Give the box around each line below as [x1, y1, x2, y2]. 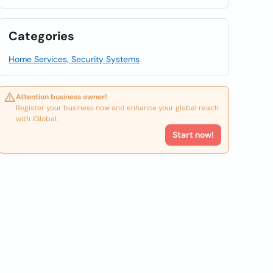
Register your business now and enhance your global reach [16, 103, 219, 113]
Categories [9, 28, 75, 44]
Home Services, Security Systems [9, 54, 140, 65]
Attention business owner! [16, 92, 108, 102]
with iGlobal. [16, 114, 58, 124]
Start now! [172, 129, 214, 140]
